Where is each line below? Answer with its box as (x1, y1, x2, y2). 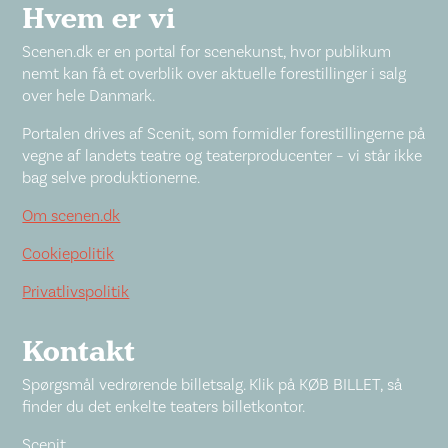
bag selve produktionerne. (22, 168, 201, 188)
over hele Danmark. (22, 86, 156, 106)
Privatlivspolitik (22, 282, 130, 302)
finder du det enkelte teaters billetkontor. (22, 397, 306, 417)
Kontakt (22, 332, 136, 373)
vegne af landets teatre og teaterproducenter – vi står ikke (22, 146, 423, 166)
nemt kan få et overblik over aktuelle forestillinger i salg (22, 64, 407, 84)
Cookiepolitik (22, 244, 115, 264)
